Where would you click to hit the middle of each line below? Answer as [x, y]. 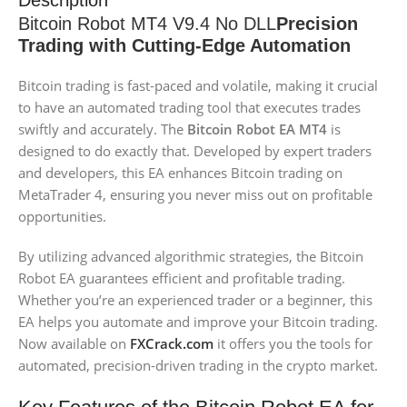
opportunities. [62, 217]
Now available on [74, 344]
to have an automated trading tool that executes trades [189, 108]
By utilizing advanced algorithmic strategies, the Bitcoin [191, 257]
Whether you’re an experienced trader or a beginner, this [195, 300]
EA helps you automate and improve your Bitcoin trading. [198, 322]
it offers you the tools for [293, 344]
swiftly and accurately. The [103, 129]
